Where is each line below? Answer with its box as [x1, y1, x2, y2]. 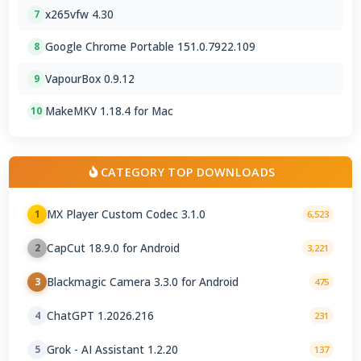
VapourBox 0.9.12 [45, 71, 135, 87]
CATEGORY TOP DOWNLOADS [100, 164, 276, 180]
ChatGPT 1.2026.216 [47, 308, 155, 324]
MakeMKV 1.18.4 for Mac [45, 103, 174, 119]
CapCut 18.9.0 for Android [47, 240, 180, 256]
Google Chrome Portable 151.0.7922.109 [45, 39, 256, 55]
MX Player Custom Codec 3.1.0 [47, 206, 206, 222]
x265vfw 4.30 [45, 6, 114, 23]
